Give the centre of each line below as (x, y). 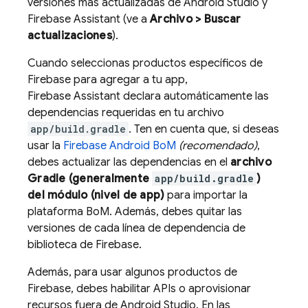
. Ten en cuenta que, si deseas (204, 129)
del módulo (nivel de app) (96, 195)
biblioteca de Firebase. (85, 245)
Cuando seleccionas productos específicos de (145, 63)
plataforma (57, 212)
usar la (45, 146)
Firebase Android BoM (120, 146)
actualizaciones (70, 36)
